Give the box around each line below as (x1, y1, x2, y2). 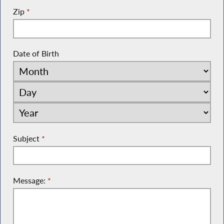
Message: (12, 175, 47, 185)
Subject (12, 133, 41, 143)
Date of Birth (12, 48, 59, 59)
